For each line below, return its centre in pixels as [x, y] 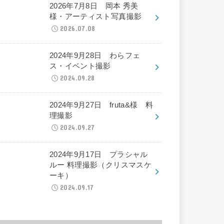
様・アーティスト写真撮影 [95, 17]
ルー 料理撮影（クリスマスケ [100, 165]
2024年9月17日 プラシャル [98, 155]
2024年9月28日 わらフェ [95, 56]
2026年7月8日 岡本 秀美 [94, 6]
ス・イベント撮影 [80, 66]
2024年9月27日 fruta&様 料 [101, 105]
